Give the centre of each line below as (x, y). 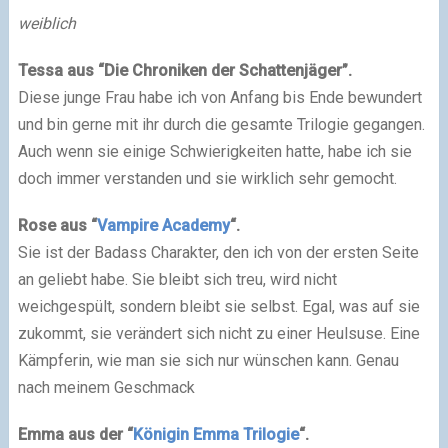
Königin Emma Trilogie (215, 434)
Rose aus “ (57, 225)
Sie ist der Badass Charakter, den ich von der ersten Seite (218, 252)
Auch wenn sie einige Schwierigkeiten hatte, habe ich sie (214, 151)
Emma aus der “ (75, 434)
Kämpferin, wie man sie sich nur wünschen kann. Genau (208, 360)
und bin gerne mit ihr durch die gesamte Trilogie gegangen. (221, 124)
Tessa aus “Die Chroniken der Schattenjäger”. (184, 70)
